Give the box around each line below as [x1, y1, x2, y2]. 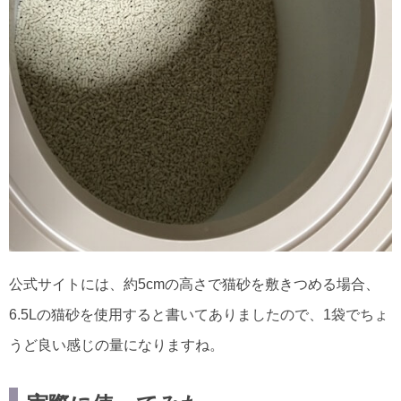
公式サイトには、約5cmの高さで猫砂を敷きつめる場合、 [9, 276, 380, 292]
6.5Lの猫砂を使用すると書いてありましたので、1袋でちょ [9, 306, 388, 322]
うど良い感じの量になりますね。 [9, 337, 224, 353]
